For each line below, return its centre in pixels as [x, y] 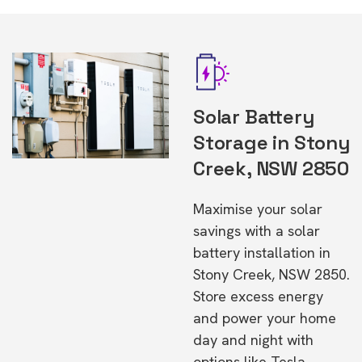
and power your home [265, 318]
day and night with [253, 340]
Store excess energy [258, 296]
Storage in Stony [271, 143]
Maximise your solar [258, 209]
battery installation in [262, 253]
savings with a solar [257, 231]
